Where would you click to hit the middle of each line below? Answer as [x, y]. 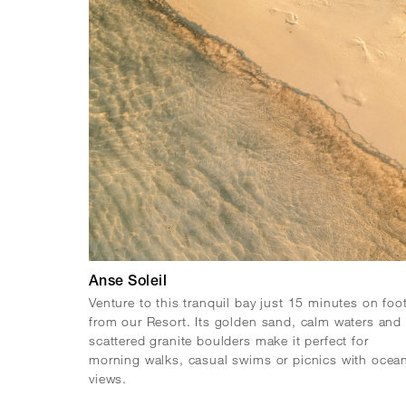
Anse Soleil [128, 282]
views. [108, 378]
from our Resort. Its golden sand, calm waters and [246, 321]
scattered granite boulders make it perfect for [229, 340]
